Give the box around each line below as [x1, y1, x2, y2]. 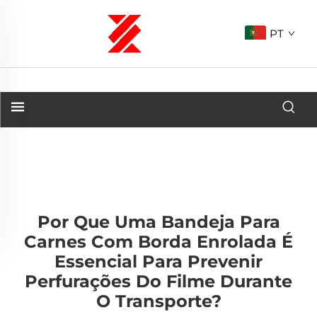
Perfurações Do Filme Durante [25, 271, 292, 292]
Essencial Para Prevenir [54, 251, 263, 272]
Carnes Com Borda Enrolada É [24, 231, 293, 252]
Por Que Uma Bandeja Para [37, 212, 280, 232]
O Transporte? [96, 291, 221, 311]
